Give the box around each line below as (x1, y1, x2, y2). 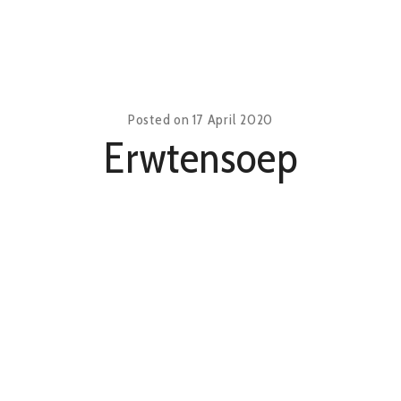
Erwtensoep (103, 132, 298, 183)
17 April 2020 (192, 111, 274, 128)
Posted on (127, 111, 193, 128)
